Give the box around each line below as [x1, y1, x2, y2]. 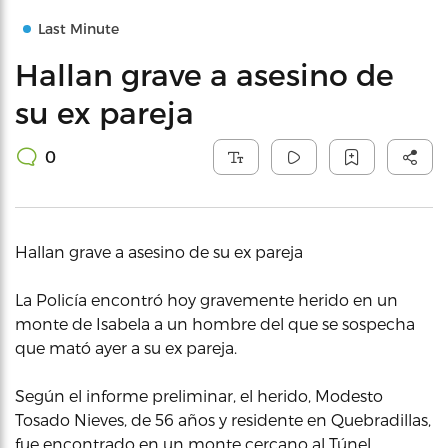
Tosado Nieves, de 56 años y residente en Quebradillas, [15, 410, 431, 429]
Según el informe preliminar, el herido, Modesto [15, 386, 383, 405]
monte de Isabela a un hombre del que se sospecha [15, 314, 415, 333]
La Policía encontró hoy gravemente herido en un [15, 290, 398, 309]
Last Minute [38, 20, 119, 37]
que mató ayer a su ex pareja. [15, 338, 237, 357]
